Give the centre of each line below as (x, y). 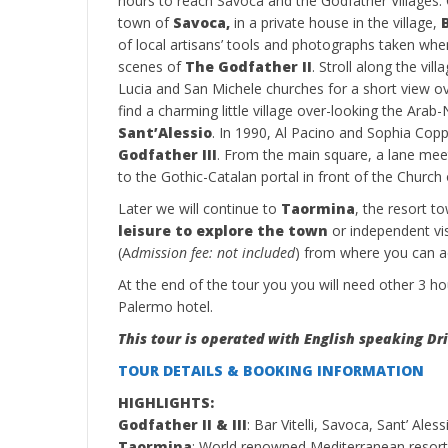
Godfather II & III (182, 424)
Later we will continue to (199, 208)
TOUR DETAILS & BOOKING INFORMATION (273, 370)
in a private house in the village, (335, 22)
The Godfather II (248, 66)
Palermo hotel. (165, 306)
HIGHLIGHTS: (166, 402)
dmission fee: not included (213, 252)
